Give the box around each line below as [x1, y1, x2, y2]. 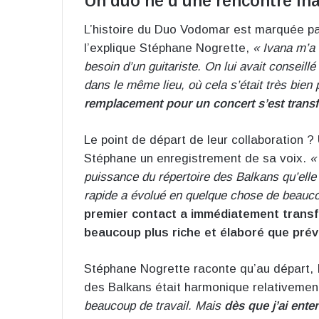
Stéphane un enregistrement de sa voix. [84, 151, 310, 165]
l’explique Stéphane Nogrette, [84, 41, 253, 55]
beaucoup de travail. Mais [84, 298, 221, 313]
